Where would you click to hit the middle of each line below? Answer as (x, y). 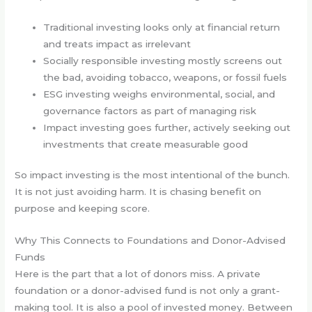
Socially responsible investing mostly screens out (163, 60)
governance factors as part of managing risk (150, 110)
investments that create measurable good (146, 144)
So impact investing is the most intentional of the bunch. (153, 175)
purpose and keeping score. (83, 209)
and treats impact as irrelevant (117, 44)
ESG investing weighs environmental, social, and (159, 94)
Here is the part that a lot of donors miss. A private (138, 274)
